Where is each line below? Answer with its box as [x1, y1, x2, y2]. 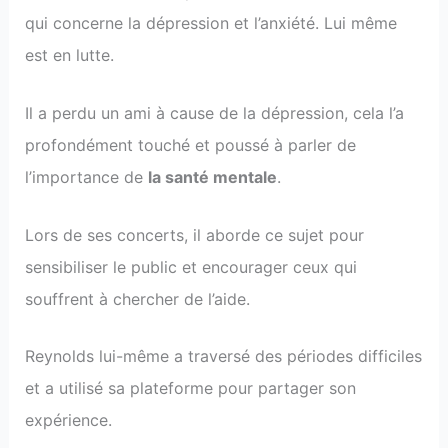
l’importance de [24, 166, 148, 187]
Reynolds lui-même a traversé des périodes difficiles [24, 346, 422, 367]
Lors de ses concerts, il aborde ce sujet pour [24, 224, 364, 245]
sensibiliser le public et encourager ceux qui [24, 256, 357, 277]
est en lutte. [24, 45, 114, 66]
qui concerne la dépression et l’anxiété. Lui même [24, 13, 397, 34]
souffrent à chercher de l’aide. [24, 288, 250, 309]
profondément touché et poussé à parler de [24, 134, 356, 155]
